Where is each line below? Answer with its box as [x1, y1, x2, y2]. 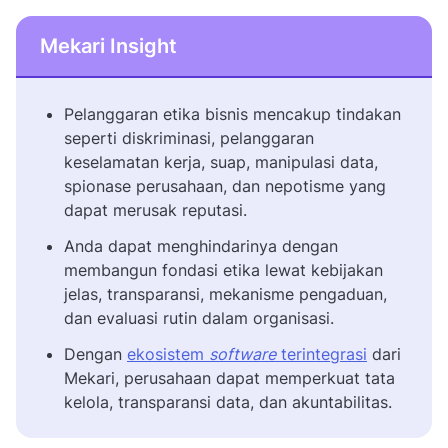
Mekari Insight [40, 33, 177, 58]
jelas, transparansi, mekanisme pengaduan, [64, 283, 387, 304]
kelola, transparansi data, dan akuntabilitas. [64, 391, 392, 412]
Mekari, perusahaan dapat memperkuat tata [64, 367, 395, 388]
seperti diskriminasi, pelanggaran [64, 127, 314, 148]
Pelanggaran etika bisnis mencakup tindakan [64, 103, 401, 124]
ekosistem [127, 343, 209, 364]
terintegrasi [276, 343, 367, 364]
